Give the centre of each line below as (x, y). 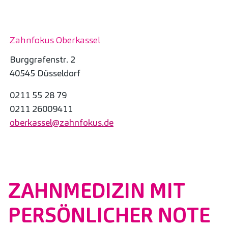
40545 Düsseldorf (45, 73)
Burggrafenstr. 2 (42, 59)
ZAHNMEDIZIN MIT (97, 191)
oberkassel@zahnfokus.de (62, 122)
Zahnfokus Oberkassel (55, 40)
